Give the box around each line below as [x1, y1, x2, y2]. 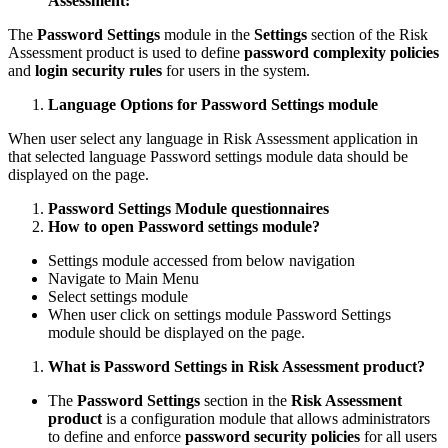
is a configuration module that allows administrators [102, 409, 430, 427]
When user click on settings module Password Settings [48, 305, 391, 323]
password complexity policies [244, 43, 439, 61]
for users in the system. [162, 61, 310, 79]
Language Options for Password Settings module [48, 95, 378, 113]
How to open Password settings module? [48, 217, 320, 235]
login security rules [35, 61, 162, 79]
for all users [360, 427, 437, 445]
